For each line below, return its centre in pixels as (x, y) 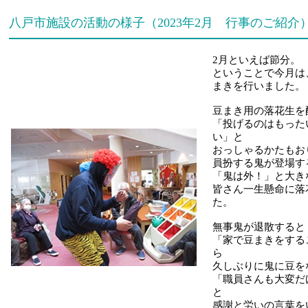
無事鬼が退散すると (259, 227)
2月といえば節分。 (256, 60)
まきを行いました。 (259, 86)
